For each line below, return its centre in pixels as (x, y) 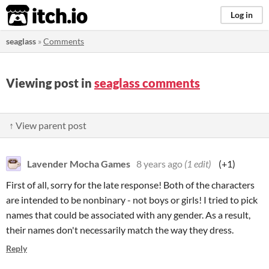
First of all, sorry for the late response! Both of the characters (130, 185)
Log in (242, 15)
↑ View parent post (48, 125)
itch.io (32, 16)
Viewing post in (50, 83)
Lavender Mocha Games (79, 164)
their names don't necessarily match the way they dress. (120, 230)
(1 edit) (198, 164)
